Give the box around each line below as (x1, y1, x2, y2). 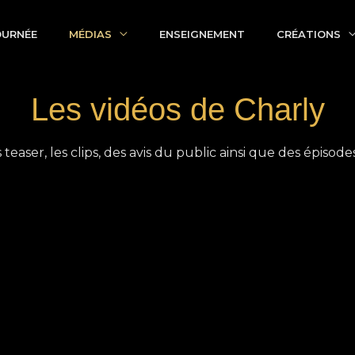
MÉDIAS (68, 28, 112, 40)
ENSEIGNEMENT (158, 28, 245, 40)
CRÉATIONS (276, 28, 341, 40)
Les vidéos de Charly (30, 92, 325, 127)
